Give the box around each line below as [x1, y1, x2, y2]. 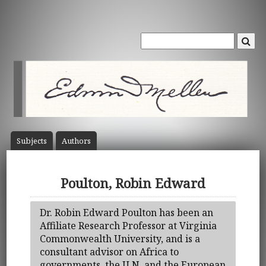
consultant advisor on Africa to [40, 245, 179, 258]
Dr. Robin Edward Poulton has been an [40, 205, 214, 219]
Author [61, 135, 87, 147]
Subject [16, 135, 43, 147]
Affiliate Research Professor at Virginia [40, 218, 217, 232]
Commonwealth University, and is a [40, 232, 201, 245]
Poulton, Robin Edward [61, 174, 205, 193]
